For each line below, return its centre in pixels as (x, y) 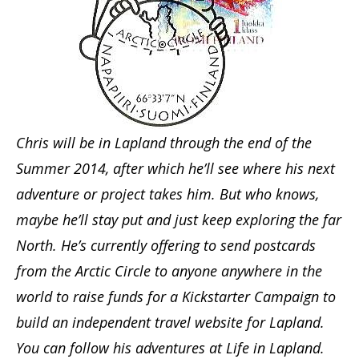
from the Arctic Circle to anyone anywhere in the (169, 271)
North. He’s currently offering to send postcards (166, 246)
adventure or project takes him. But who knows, (167, 194)
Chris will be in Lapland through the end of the (164, 143)
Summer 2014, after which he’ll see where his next (175, 169)
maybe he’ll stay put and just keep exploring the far (179, 220)
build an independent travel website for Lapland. (170, 323)
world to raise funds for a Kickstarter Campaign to (176, 297)
